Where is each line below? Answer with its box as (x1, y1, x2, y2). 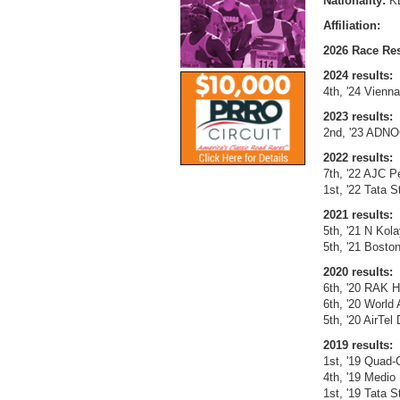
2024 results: (323, 68, 393, 82)
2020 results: (323, 264, 393, 279)
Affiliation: (323, 18, 380, 32)
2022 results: (323, 150, 393, 164)
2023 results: (323, 109, 393, 123)
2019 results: (323, 337, 393, 352)
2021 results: (323, 207, 393, 221)
